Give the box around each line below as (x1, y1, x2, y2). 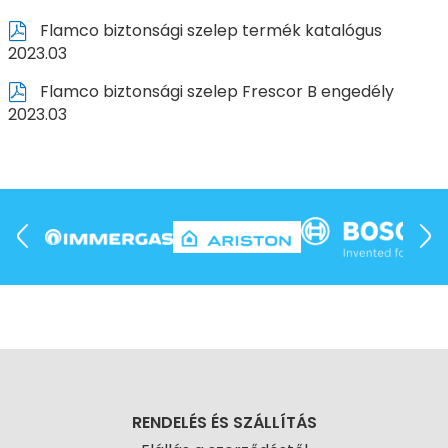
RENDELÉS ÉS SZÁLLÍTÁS (131, 411, 317, 434)
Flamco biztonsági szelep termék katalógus (35, 18, 382, 42)
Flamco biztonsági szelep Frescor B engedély (35, 79, 394, 103)
